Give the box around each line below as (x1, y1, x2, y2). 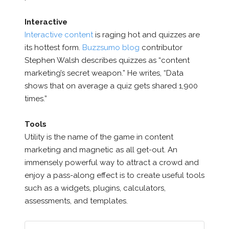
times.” (24, 94, 47, 103)
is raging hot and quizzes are (93, 30, 200, 39)
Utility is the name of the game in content (24, 132, 173, 142)
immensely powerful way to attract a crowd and (24, 157, 199, 167)
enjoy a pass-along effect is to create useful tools (24, 170, 204, 180)
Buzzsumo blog (82, 42, 140, 52)
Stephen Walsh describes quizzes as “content (24, 55, 190, 65)
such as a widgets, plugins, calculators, (24, 183, 166, 193)
